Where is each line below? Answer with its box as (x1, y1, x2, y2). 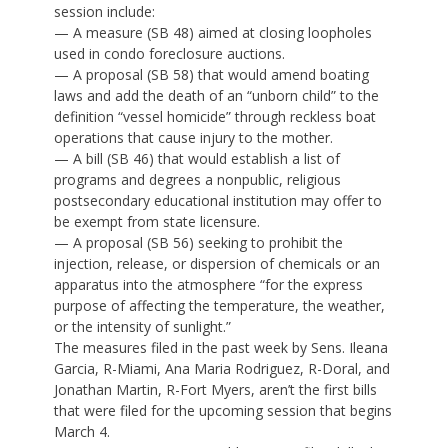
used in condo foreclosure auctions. (54, 44, 285, 64)
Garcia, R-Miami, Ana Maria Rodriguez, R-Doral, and (54, 359, 390, 379)
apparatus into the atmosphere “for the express (54, 275, 363, 295)
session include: (54, 2, 155, 22)
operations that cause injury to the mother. (54, 128, 333, 148)
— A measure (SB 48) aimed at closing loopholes (54, 23, 372, 43)
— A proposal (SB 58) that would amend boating (54, 65, 369, 85)
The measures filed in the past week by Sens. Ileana (54, 338, 388, 358)
